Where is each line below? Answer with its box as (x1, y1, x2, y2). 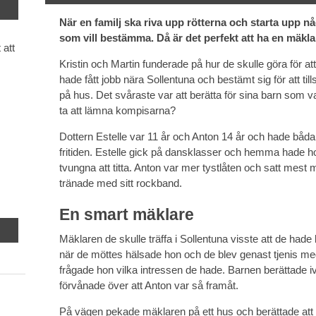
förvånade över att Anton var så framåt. (59, 279, 238, 291)
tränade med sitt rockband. (59, 177, 182, 190)
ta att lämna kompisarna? (59, 104, 176, 117)
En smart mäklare (59, 205, 194, 224)
